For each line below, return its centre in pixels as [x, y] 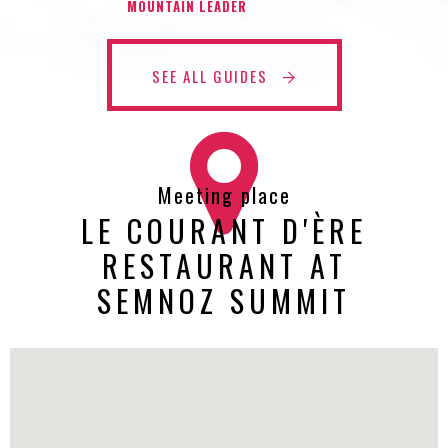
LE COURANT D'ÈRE [224, 230]
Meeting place [224, 194]
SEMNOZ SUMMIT [224, 300]
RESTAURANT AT [224, 265]
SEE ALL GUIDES [212, 75]
